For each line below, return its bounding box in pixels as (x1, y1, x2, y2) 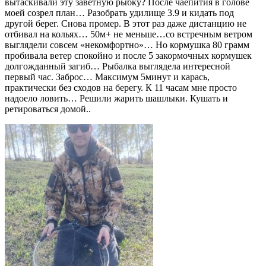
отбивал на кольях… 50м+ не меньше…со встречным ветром (5, 28, 252, 39)
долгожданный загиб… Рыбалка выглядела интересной (5, 61, 230, 71)
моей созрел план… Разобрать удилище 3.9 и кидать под (5, 7, 234, 18)
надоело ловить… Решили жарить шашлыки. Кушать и (5, 93, 228, 103)
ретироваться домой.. (5, 103, 91, 114)
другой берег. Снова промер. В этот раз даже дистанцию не (5, 18, 246, 28)
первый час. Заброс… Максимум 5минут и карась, (5, 71, 210, 82)
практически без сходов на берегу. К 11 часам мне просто (5, 82, 237, 93)
